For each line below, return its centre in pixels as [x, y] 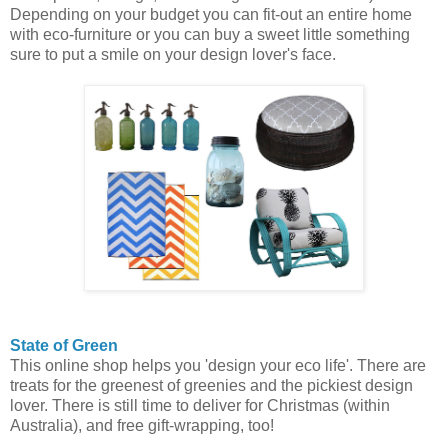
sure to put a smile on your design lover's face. [173, 55]
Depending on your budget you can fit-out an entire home [211, 15]
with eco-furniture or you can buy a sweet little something [210, 35]
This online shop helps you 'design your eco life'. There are [218, 366]
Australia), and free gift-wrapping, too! [142, 426]
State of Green [64, 346]
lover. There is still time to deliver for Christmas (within [200, 406]
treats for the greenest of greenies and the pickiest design [211, 386]
